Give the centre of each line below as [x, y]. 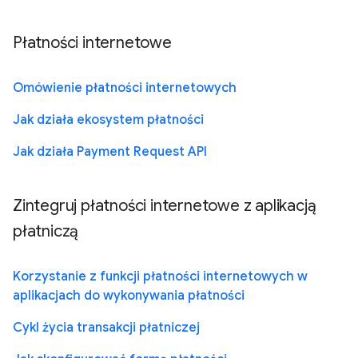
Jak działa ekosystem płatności [108, 119]
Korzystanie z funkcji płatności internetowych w [160, 276]
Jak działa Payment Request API [110, 151]
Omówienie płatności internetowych [125, 88]
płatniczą [46, 231]
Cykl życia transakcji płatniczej [106, 327]
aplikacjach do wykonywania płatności [129, 295]
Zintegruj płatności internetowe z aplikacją [165, 205]
